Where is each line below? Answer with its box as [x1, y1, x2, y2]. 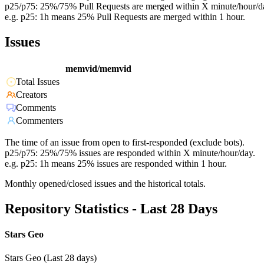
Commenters [16, 115, 63, 126]
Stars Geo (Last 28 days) [5, 252, 97, 263]
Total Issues [16, 77, 60, 87]
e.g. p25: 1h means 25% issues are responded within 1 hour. [5, 159, 227, 169]
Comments [16, 103, 56, 113]
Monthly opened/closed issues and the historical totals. [5, 179, 206, 189]
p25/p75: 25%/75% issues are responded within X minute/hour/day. [5, 148, 255, 159]
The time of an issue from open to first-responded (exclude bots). [5, 137, 245, 148]
